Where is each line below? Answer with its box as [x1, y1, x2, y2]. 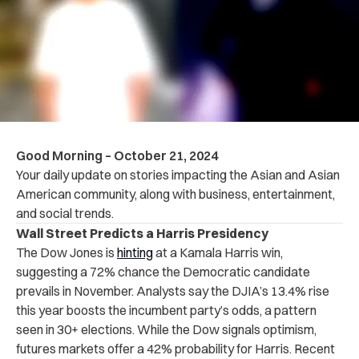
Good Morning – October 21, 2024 [16, 147, 218, 163]
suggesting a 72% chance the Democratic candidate [16, 263, 310, 280]
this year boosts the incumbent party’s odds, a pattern [16, 301, 317, 318]
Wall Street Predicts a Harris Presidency [16, 224, 268, 241]
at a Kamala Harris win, [153, 244, 283, 260]
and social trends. [16, 204, 114, 221]
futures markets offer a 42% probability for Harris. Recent [16, 340, 335, 357]
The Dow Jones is [16, 244, 117, 260]
